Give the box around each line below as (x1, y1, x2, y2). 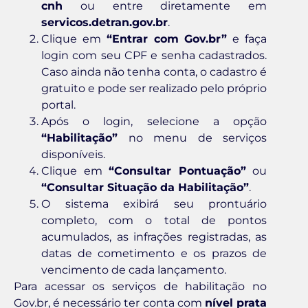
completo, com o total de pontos (41, 213, 267, 227)
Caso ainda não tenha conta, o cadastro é (41, 65, 267, 78)
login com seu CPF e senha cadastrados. (41, 48, 267, 62)
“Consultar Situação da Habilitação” (41, 180, 249, 194)
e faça (227, 32, 267, 45)
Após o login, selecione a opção (41, 114, 267, 128)
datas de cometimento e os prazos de (41, 246, 267, 260)
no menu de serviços (118, 131, 267, 144)
